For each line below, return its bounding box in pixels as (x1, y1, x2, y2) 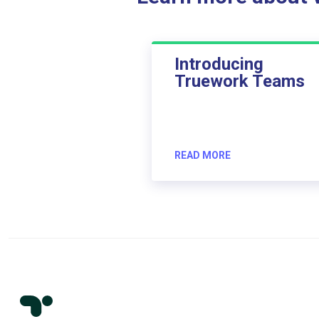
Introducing (174, 53, 263, 74)
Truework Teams (174, 70, 305, 91)
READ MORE (174, 149, 231, 161)
